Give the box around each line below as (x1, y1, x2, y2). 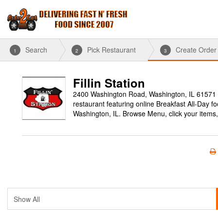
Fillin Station (73, 74, 145, 91)
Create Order (176, 45, 217, 54)
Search (25, 45, 47, 54)
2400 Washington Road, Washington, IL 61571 (73, 89, 216, 99)
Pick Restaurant (87, 45, 136, 54)
